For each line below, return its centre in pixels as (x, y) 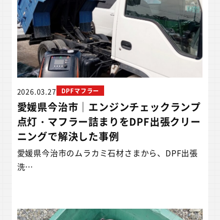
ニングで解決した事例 (68, 136)
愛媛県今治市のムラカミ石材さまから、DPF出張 (108, 152)
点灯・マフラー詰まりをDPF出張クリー (109, 121)
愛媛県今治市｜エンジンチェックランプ (109, 107)
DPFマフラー (80, 91)
